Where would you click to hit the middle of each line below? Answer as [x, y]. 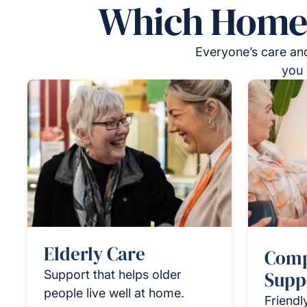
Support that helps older [113, 274]
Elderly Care [95, 254]
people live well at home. [114, 293]
